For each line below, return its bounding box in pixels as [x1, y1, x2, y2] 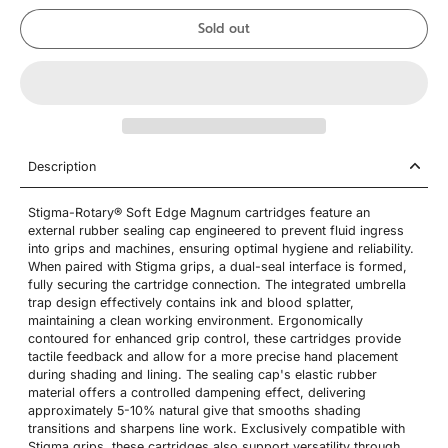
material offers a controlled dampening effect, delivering [28, 384, 366, 400]
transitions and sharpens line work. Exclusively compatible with [28, 420, 405, 436]
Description [28, 158, 96, 174]
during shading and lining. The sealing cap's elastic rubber [28, 366, 377, 382]
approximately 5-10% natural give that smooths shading [28, 402, 361, 418]
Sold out [198, 19, 250, 38]
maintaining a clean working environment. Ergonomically [28, 312, 363, 328]
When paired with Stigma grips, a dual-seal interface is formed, [28, 258, 407, 274]
